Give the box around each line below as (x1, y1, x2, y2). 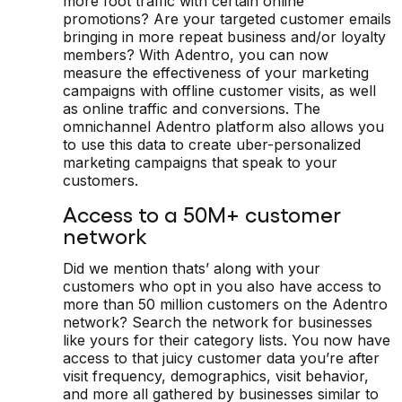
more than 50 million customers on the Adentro (63, 294, 388, 313)
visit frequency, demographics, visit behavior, (63, 366, 369, 385)
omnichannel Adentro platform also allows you (63, 117, 384, 135)
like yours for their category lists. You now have (63, 330, 390, 349)
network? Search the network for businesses (63, 312, 372, 331)
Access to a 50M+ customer (63, 199, 341, 226)
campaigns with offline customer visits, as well (63, 81, 376, 100)
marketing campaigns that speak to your (63, 153, 337, 171)
